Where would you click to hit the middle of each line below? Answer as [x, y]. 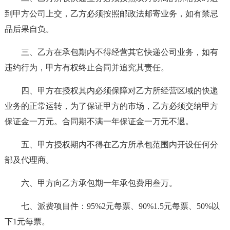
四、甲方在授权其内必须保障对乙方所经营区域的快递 [119, 91]
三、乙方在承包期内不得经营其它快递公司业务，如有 [119, 52]
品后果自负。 [29, 29]
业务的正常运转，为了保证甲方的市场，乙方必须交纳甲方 [111, 106]
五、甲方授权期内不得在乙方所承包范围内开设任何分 [119, 145]
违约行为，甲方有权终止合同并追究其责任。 [87, 68]
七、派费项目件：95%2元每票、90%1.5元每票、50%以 [120, 206]
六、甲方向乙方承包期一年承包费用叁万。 [99, 183]
